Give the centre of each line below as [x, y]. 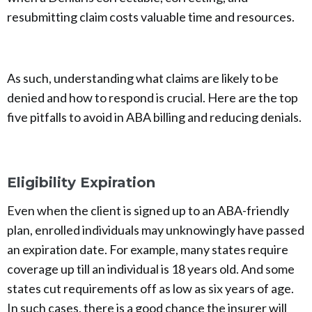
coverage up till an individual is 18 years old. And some [151, 269]
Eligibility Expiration [81, 182]
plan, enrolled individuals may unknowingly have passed [156, 230]
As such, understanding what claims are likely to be [143, 78]
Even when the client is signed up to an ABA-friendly [148, 210]
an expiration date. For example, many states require [148, 249]
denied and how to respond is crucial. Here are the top [153, 97]
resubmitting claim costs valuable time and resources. [152, 17]
